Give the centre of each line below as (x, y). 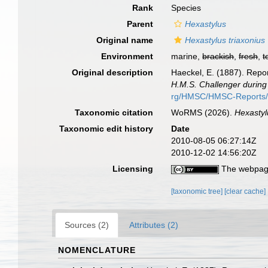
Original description (113, 72)
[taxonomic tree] (198, 191)
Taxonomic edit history (106, 129)
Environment (127, 56)
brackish (218, 56)
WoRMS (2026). (203, 112)
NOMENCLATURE (97, 250)
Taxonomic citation (114, 112)
